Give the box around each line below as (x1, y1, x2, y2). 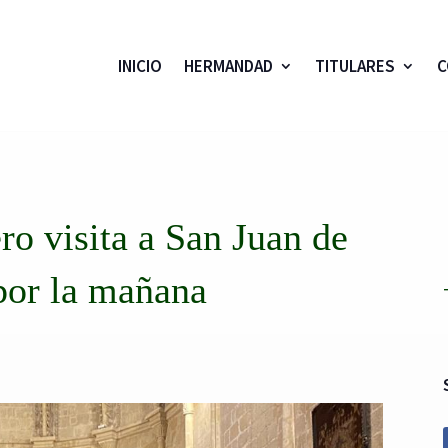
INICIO (117, 54, 162, 77)
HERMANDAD (183, 54, 273, 77)
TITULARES (314, 54, 395, 77)
